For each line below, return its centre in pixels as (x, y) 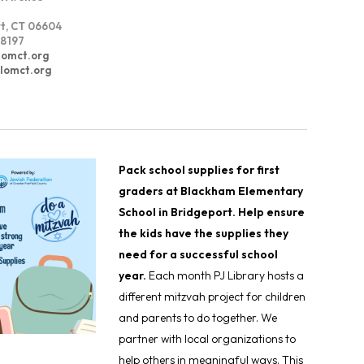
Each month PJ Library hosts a (226, 276)
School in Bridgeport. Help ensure (211, 212)
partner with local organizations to (207, 339)
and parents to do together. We (197, 318)
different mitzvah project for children (212, 297)
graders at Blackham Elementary (210, 191)
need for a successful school (198, 255)
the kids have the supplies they (203, 234)
